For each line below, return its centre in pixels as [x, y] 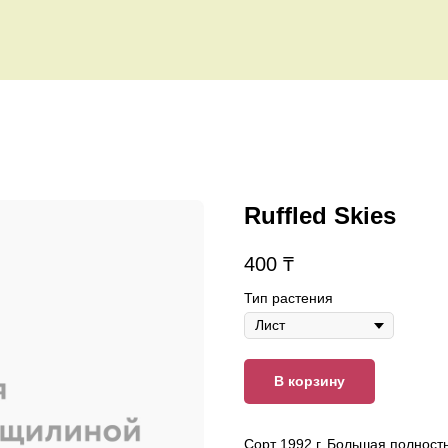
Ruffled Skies [320, 215]
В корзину [309, 381]
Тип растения [288, 298]
